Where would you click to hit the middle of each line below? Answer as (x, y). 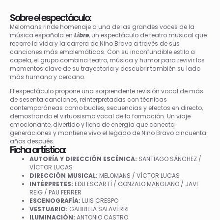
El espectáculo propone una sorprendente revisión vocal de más (107, 91)
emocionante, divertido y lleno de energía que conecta (92, 124)
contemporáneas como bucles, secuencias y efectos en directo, (106, 108)
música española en (42, 35)
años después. (32, 141)
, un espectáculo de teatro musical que (148, 35)
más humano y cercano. (48, 77)
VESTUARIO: (49, 209)
